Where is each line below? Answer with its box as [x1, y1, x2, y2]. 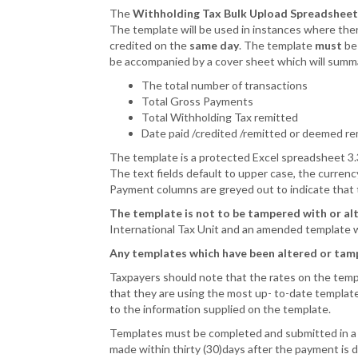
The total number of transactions [141, 78, 308, 92]
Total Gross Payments [141, 94, 253, 108]
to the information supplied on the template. [109, 302, 331, 316]
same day [189, 38, 239, 52]
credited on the [109, 38, 189, 52]
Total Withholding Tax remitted [141, 110, 298, 124]
